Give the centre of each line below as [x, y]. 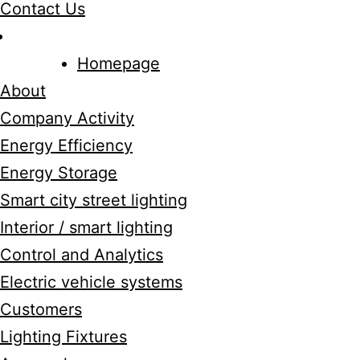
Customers [57, 309]
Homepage [135, 63]
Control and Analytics [98, 255]
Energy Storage [75, 173]
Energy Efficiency [82, 145]
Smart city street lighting [110, 200]
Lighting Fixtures [80, 337]
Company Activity [83, 118]
